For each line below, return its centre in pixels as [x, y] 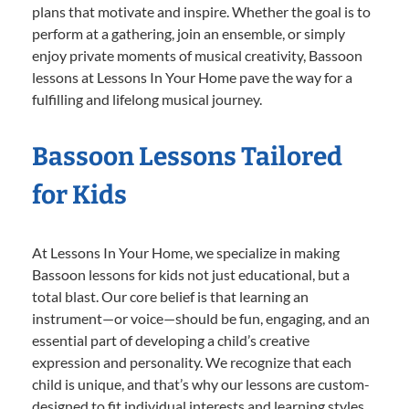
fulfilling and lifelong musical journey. [147, 99]
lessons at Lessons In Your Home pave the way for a [192, 77]
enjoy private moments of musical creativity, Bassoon [197, 55]
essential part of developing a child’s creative [171, 340]
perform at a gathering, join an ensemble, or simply [189, 33]
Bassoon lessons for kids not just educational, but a [191, 274]
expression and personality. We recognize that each [192, 362]
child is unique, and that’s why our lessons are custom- [201, 383]
